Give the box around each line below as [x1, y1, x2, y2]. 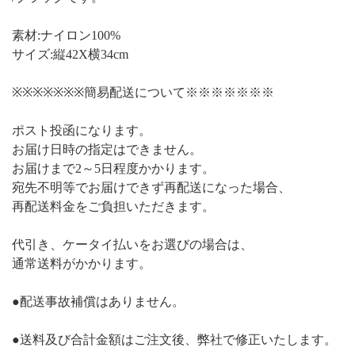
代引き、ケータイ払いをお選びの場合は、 [12, 237, 253, 251]
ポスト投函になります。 [12, 123, 151, 137]
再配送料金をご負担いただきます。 [12, 199, 215, 213]
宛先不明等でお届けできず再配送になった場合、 [12, 180, 291, 194]
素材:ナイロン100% [12, 28, 120, 42]
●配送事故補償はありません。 [12, 294, 185, 308]
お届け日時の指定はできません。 [12, 142, 202, 156]
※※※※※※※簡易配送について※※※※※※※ [12, 85, 274, 99]
